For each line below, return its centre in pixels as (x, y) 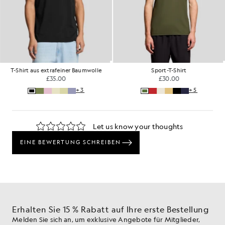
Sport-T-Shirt (169, 70)
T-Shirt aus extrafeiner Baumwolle (56, 70)
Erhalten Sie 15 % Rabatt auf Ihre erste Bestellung (110, 209)
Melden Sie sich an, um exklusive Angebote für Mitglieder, (106, 219)
